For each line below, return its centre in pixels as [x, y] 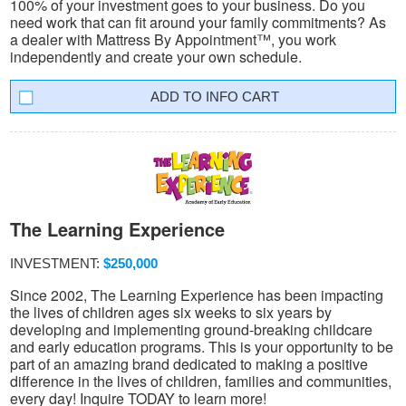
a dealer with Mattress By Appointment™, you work [173, 40]
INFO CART [242, 97]
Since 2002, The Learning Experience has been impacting [197, 295]
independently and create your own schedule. [156, 57]
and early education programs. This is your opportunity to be [202, 346]
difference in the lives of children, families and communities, [201, 381]
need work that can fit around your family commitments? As [198, 23]
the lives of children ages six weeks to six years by [171, 312]
